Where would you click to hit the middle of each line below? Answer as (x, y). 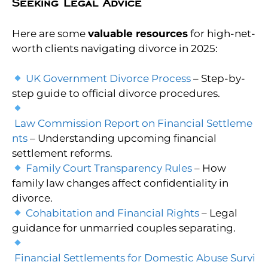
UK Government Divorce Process (109, 79)
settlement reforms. (62, 153)
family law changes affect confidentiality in (120, 183)
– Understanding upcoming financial (122, 138)
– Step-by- (218, 79)
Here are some (50, 33)
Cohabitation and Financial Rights (113, 213)
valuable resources (138, 33)
